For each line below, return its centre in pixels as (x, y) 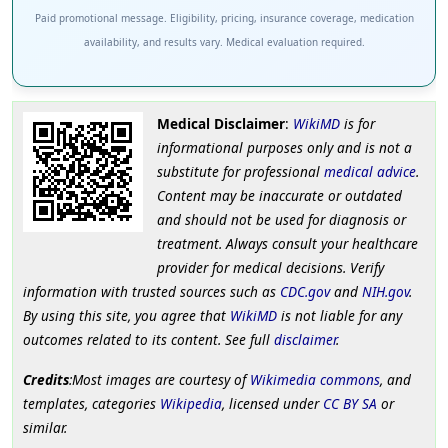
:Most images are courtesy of (159, 380)
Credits (46, 380)
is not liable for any (339, 316)
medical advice (369, 172)
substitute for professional (240, 172)
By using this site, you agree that (126, 316)
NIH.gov (385, 292)
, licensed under (272, 404)
